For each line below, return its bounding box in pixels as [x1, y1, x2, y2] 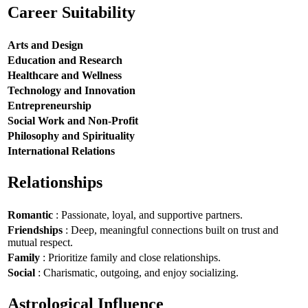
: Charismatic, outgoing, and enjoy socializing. [35, 266, 239, 278]
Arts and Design [8, 38, 83, 51]
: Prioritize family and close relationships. [40, 251, 221, 263]
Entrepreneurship [8, 99, 91, 111]
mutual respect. [8, 236, 73, 248]
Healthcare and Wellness [8, 69, 122, 81]
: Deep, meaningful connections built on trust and [63, 223, 278, 236]
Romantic [8, 208, 53, 221]
